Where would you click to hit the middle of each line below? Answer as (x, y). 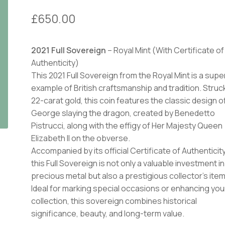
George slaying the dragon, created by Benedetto (123, 113)
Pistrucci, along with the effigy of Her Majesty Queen (127, 125)
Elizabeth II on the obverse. (81, 138)
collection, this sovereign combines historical (114, 201)
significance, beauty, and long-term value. (108, 213)
